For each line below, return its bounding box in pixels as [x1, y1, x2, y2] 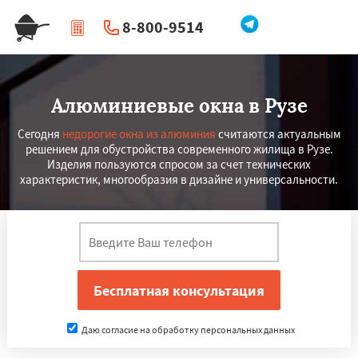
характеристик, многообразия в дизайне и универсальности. [20, 172, 338, 187]
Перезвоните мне [127, 50, 244, 69]
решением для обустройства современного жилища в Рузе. [25, 141, 333, 157]
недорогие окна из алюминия [62, 126, 216, 141]
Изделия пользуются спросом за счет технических [47, 157, 311, 172]
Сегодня [17, 126, 62, 141]
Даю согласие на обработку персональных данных [79, 324, 295, 336]
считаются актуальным [215, 126, 341, 141]
